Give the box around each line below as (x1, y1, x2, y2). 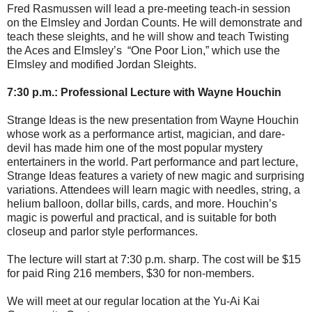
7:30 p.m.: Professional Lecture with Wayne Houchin (7, 86, 281, 99)
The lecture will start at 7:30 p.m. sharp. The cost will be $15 (7, 253, 301, 266)
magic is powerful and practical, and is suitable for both (7, 212, 276, 224)
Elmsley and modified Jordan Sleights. (7, 58, 196, 71)
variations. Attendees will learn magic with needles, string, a (7, 184, 300, 196)
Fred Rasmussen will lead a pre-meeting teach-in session (7, 3, 290, 15)
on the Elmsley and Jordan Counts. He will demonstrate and (7, 17, 302, 29)
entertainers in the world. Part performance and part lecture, (7, 156, 298, 169)
